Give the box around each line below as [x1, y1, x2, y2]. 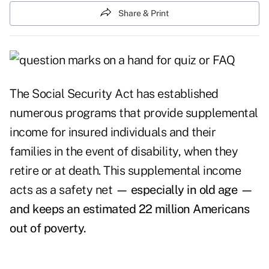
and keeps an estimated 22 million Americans [10, 202, 250, 217]
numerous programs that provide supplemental [10, 106, 258, 121]
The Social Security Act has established [10, 86, 219, 101]
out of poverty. [10, 221, 89, 236]
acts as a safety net [10, 183, 115, 198]
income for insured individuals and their [10, 125, 216, 140]
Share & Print [118, 8, 169, 18]
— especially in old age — [115, 183, 253, 198]
